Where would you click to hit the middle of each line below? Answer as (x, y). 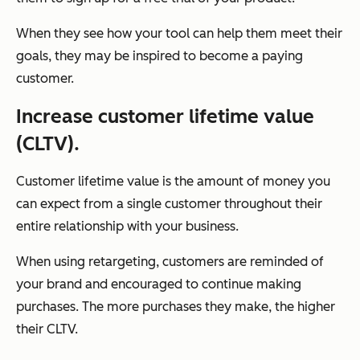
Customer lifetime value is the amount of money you (173, 182)
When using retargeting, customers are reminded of (170, 262)
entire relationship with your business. (127, 227)
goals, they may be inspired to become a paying (160, 56)
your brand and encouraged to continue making (159, 284)
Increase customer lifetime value (165, 117)
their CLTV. (47, 329)
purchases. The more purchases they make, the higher (176, 307)
